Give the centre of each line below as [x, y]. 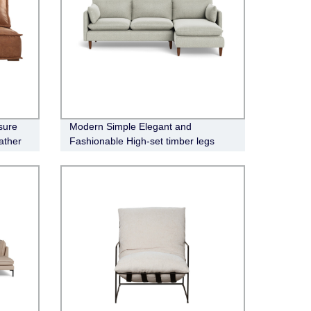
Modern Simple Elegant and [130, 126]
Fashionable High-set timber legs [142, 141]
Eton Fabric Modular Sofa [125, 155]
